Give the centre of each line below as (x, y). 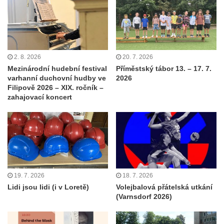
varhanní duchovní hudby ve (57, 78)
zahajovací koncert (40, 97)
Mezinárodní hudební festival (57, 68)
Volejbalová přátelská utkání (164, 187)
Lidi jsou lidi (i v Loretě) (48, 187)
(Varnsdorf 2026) (144, 197)
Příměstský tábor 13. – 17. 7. (164, 68)
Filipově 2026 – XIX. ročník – (55, 87)
